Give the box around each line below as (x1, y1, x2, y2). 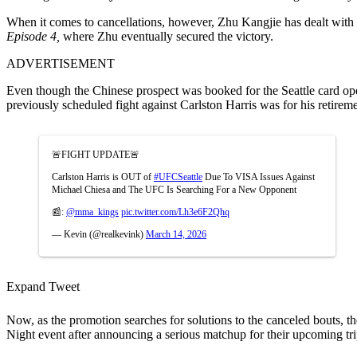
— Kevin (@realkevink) (52, 228, 146, 240)
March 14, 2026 (146, 228, 206, 240)
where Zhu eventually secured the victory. (60, 29, 273, 43)
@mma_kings (66, 206, 119, 218)
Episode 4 (6, 29, 57, 43)
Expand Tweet (6, 279, 80, 293)
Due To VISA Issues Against (202, 171, 315, 182)
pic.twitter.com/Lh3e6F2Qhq (121, 206, 229, 218)
